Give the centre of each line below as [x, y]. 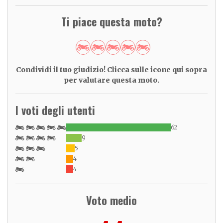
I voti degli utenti [55, 110]
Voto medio [111, 200]
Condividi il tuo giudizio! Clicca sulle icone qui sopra [111, 70]
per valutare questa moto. [111, 80]
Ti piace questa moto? [111, 22]
